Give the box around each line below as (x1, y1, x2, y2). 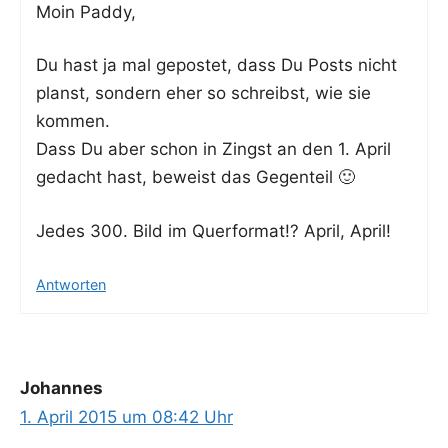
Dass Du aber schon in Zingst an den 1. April (36, 139, 391, 160)
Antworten (36, 276, 106, 294)
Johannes (20, 378, 103, 399)
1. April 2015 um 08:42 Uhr (20, 407, 233, 428)
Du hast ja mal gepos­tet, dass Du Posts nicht (36, 55, 397, 76)
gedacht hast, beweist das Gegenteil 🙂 (36, 167, 355, 188)
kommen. (36, 111, 110, 132)
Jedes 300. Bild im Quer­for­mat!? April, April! (36, 220, 391, 241)
